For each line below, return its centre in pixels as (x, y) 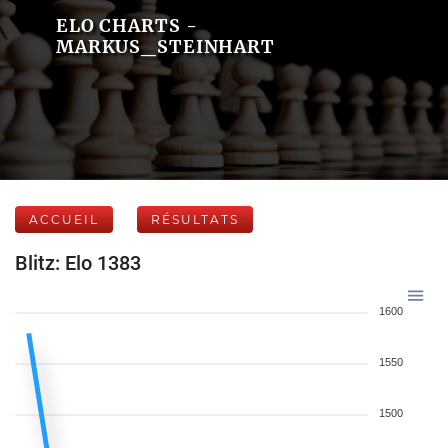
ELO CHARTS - (126, 25)
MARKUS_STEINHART (165, 46)
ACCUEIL (64, 219)
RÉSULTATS (195, 219)
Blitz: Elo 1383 (78, 263)
